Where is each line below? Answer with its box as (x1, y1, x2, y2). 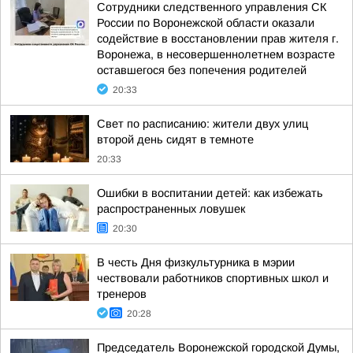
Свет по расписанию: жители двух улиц (97, 117, 308, 130)
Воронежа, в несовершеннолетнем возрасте (97, 48, 335, 61)
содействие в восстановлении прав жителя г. (97, 32, 339, 45)
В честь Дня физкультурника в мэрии (97, 256, 295, 269)
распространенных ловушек (97, 203, 245, 215)
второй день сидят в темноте (97, 133, 254, 146)
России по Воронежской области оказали (97, 17, 314, 29)
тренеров (97, 288, 147, 300)
